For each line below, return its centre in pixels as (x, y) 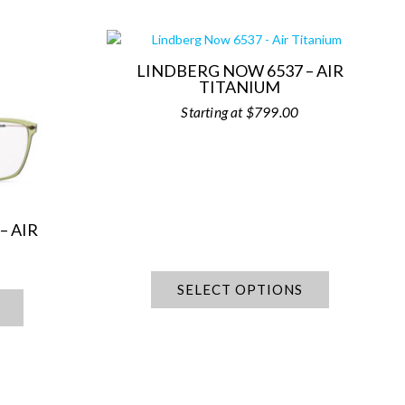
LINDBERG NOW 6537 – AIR (240, 71)
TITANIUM (240, 87)
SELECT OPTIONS (240, 290)
